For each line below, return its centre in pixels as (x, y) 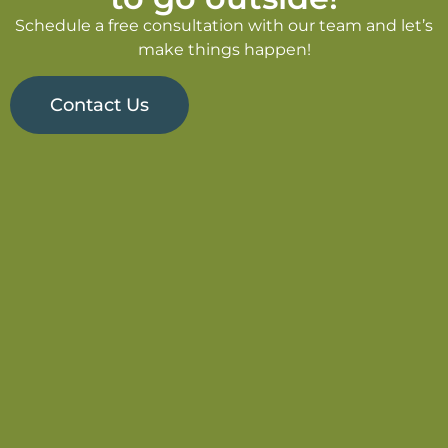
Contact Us (99, 105)
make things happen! (224, 50)
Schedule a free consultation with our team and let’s (224, 26)
